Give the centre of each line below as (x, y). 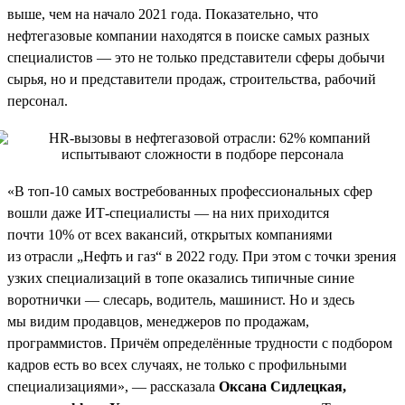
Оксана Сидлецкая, (283, 386)
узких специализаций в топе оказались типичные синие (181, 278)
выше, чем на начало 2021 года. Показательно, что (163, 14)
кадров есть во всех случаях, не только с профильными (177, 364)
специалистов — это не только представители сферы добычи (196, 57)
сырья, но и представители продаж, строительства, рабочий (192, 79)
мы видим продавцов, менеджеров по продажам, (158, 321)
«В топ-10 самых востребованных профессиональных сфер (190, 191)
